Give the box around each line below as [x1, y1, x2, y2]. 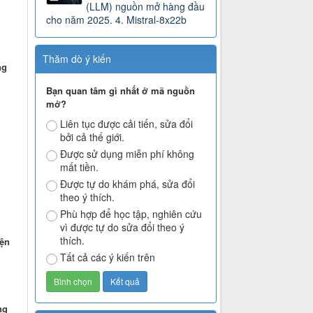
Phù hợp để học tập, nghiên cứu [60, 207, 203, 221]
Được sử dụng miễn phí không [60, 147, 195, 161]
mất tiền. [60, 160, 99, 175]
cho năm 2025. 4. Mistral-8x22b [46, 13, 187, 27]
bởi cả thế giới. [60, 130, 125, 145]
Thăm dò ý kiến [43, 52, 112, 66]
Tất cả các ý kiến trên [60, 250, 156, 265]
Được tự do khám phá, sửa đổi [60, 177, 196, 191]
